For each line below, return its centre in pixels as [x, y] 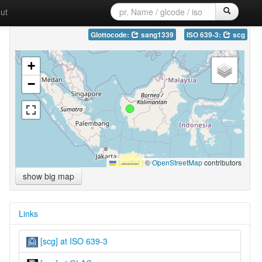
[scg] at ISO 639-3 [73, 241]
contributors [222, 162]
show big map [48, 176]
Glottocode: [111, 35]
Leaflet [128, 162]
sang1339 [156, 35]
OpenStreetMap [177, 162]
